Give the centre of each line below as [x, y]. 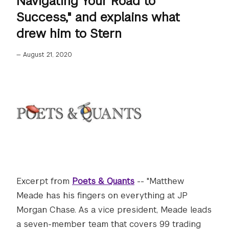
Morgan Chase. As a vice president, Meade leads [114, 210]
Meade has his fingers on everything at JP [102, 196]
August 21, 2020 [48, 55]
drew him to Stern [69, 33]
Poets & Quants [103, 181]
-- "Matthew [159, 181]
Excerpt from [44, 181]
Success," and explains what [98, 17]
